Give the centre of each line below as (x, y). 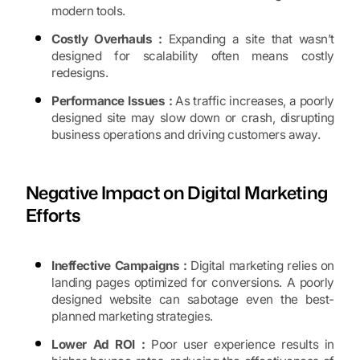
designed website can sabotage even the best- (193, 300)
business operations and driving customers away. (186, 135)
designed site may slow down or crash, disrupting (193, 118)
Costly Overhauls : (107, 39)
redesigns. (80, 73)
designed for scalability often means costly (193, 56)
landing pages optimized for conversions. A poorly (193, 283)
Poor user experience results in (240, 345)
